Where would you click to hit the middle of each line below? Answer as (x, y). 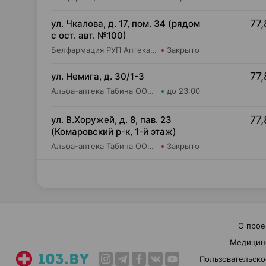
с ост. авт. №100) (89, 35)
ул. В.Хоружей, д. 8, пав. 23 (111, 120)
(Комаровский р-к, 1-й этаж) (114, 132)
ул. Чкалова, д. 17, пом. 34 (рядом (126, 23)
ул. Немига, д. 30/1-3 (98, 76)
